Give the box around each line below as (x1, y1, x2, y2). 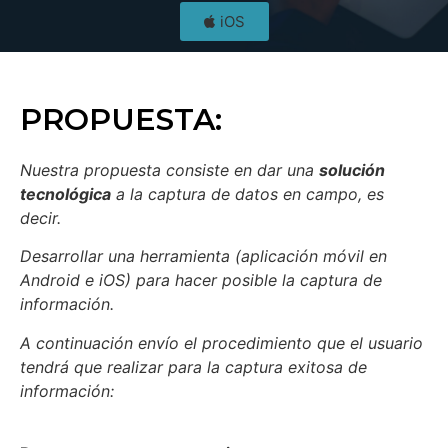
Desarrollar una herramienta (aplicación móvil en (20, 246, 387, 267)
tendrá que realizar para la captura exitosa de (20, 356, 367, 377)
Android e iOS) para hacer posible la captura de (20, 270, 382, 291)
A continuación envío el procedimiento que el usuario (20, 332, 423, 353)
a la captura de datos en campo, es (111, 183, 384, 204)
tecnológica (20, 183, 111, 204)
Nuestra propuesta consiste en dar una (20, 159, 319, 180)
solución (319, 159, 385, 180)
